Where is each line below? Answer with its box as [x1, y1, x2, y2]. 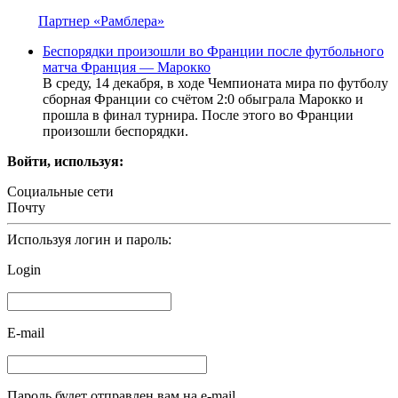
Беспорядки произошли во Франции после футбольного [43, 43, 384, 59]
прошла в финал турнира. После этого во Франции [43, 107, 354, 123]
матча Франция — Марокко [43, 59, 211, 75]
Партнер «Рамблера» [38, 12, 164, 28]
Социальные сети [7, 183, 114, 199]
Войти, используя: [7, 153, 123, 169]
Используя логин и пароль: [7, 231, 171, 247]
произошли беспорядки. [43, 123, 188, 139]
